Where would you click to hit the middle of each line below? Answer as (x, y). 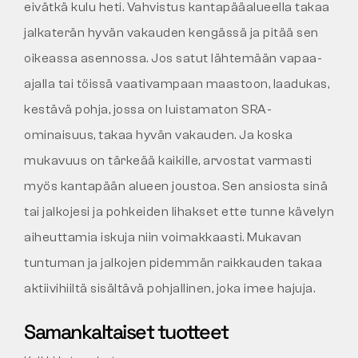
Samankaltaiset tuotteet (126, 332)
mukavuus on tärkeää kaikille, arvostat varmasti (168, 161)
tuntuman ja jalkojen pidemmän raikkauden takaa (173, 263)
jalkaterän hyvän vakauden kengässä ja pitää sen (171, 33)
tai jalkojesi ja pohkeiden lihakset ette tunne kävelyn (179, 212)
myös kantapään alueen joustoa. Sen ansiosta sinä (176, 187)
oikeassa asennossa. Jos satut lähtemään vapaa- (173, 59)
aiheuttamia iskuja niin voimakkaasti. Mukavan (163, 238)
